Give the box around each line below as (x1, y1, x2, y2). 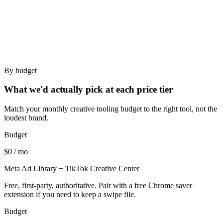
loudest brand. (4, 113, 48, 122)
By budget (4, 66, 37, 75)
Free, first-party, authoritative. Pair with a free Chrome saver (4, 181, 192, 190)
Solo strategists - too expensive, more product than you (36, 1, 208, 10)
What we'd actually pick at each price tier (4, 84, 173, 95)
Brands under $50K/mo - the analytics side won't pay (36, 24, 203, 33)
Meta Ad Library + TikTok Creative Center (4, 164, 139, 173)
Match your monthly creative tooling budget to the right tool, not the (4, 105, 217, 113)
